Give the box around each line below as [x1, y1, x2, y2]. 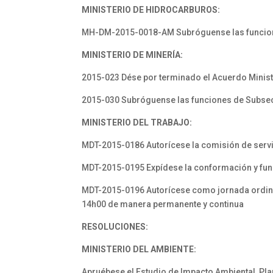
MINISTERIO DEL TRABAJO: [82, 118, 193, 127]
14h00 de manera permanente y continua [82, 199, 244, 209]
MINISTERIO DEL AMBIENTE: [82, 244, 197, 254]
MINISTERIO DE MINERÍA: [82, 50, 183, 60]
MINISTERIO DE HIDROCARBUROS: [82, 5, 221, 15]
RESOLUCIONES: [82, 222, 149, 232]
